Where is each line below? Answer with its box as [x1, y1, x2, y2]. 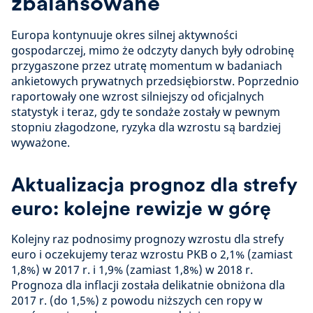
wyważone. [11, 135, 70, 151]
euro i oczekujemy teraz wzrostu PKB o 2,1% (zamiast [11, 247, 293, 263]
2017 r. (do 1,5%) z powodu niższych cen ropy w [11, 293, 263, 309]
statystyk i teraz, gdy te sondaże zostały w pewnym [11, 104, 280, 120]
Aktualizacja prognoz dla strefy [11, 173, 297, 197]
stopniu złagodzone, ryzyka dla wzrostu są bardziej [11, 119, 281, 136]
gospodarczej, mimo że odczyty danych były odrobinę [11, 43, 294, 59]
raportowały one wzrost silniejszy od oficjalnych [11, 89, 264, 105]
